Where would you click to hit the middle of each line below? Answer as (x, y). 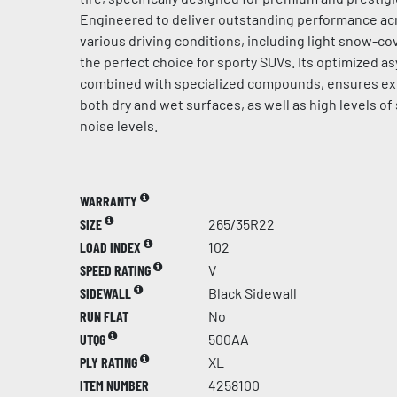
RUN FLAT (104, 316)
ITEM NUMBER (114, 385)
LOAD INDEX (112, 247)
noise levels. (119, 125)
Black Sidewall (253, 293)
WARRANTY (110, 201)
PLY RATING (110, 362)
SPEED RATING (117, 270)
